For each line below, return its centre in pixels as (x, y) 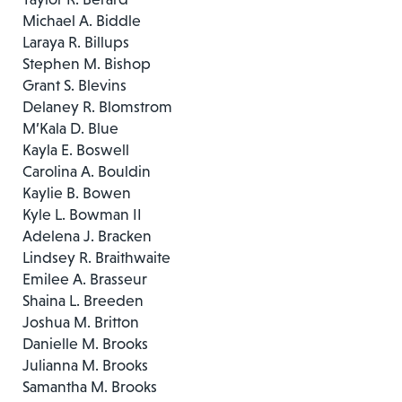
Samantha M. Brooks (90, 386)
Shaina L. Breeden (83, 300)
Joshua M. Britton (81, 322)
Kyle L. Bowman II (82, 214)
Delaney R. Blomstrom (97, 106)
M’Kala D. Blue (70, 128)
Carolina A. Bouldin (87, 171)
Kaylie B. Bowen (77, 192)
